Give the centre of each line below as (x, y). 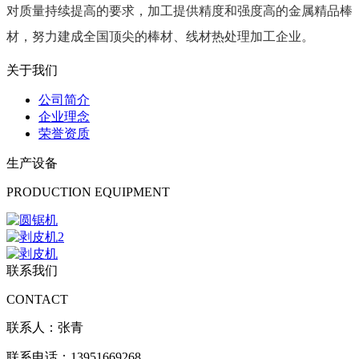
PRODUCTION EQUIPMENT (88, 192)
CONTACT (37, 300)
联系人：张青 (45, 328)
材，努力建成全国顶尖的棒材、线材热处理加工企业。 (160, 37)
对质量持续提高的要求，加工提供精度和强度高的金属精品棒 (179, 11)
